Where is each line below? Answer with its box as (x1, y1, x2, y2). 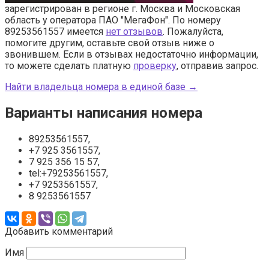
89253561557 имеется (5, 25, 106, 37)
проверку (133, 59, 177, 71)
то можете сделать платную (5, 59, 133, 71)
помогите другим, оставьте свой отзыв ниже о (5, 37, 214, 49)
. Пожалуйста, (163, 25, 223, 37)
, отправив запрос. (177, 59, 258, 71)
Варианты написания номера (5, 104, 202, 121)
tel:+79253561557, (29, 167, 108, 179)
